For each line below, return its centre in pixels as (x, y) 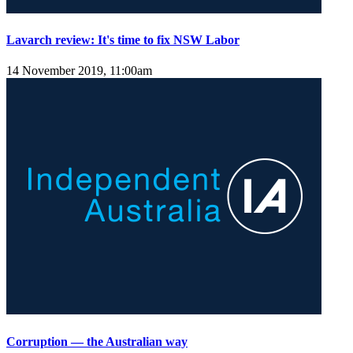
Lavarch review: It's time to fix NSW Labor (123, 40)
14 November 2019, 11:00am (79, 71)
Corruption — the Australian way (97, 341)
